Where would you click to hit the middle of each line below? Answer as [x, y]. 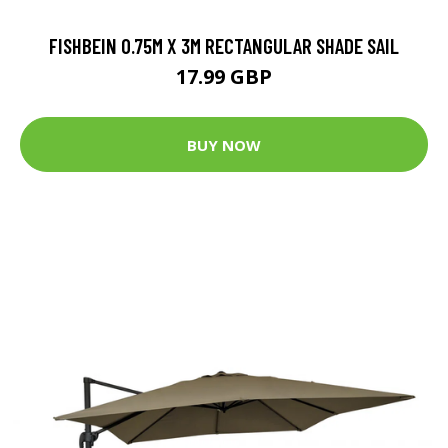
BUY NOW [224, 144]
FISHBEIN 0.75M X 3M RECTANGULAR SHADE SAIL [224, 45]
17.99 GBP [224, 76]
